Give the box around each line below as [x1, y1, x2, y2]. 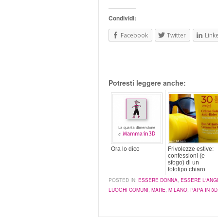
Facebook [121, 31, 148, 39]
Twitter [167, 31, 186, 39]
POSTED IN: [109, 176, 137, 183]
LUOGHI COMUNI [109, 186, 148, 193]
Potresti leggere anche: [109, 77, 186, 88]
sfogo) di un [168, 159, 199, 166]
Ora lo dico [111, 145, 140, 152]
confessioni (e [168, 152, 205, 159]
